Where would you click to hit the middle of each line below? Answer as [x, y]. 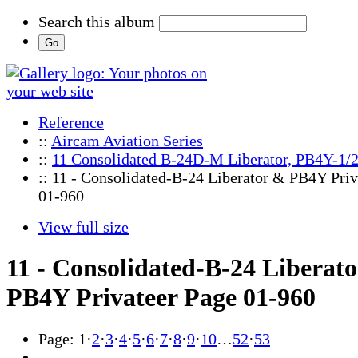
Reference [71, 122]
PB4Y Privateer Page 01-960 [161, 298]
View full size [84, 227]
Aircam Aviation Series [127, 141]
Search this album [97, 22]
